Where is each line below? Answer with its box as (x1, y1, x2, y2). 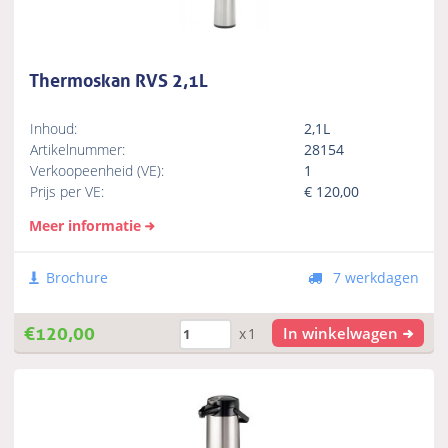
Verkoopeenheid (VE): (30, 161, 165, 181)
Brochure (46, 268, 109, 288)
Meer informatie (29, 216, 142, 236)
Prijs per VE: (30, 182, 105, 202)
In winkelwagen (283, 323, 399, 344)
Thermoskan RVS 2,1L (29, 63, 209, 92)
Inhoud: (30, 119, 78, 139)
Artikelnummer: (30, 140, 126, 160)
